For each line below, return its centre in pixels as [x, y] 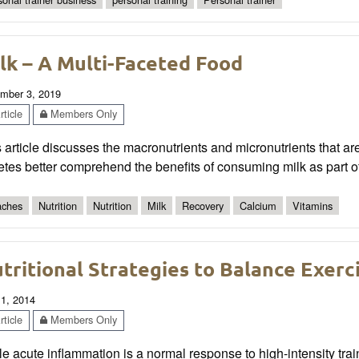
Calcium [258, 205]
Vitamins [313, 205]
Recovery [203, 205]
